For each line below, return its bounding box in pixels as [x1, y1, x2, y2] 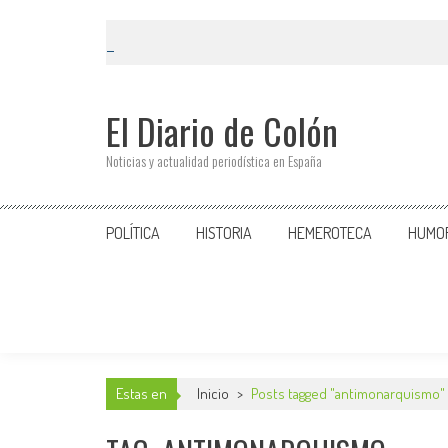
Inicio [197, 384, 232, 403]
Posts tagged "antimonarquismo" [251, 384, 445, 403]
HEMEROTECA [288, 223, 372, 243]
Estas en [116, 384, 167, 403]
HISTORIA [196, 223, 252, 243]
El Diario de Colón [106, 104, 338, 157]
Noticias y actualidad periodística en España [106, 150, 322, 171]
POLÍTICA [106, 223, 160, 243]
